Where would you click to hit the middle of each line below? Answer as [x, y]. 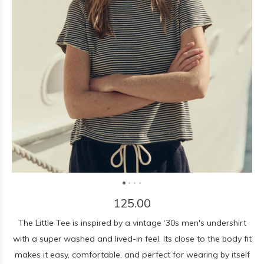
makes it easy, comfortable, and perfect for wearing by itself [132, 255]
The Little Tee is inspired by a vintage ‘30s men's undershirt [132, 223]
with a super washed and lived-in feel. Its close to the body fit [132, 239]
